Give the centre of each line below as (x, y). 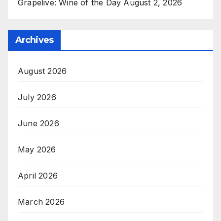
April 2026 (38, 175)
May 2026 (37, 149)
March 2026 (41, 202)
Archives (34, 40)
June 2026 (38, 123)
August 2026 (42, 71)
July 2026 (37, 97)
